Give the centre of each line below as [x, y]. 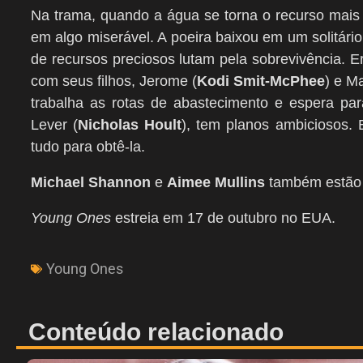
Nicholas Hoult [130, 125]
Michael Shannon [91, 182]
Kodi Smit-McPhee [261, 81]
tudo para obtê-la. [88, 147]
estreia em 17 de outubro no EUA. [223, 218]
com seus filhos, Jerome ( [114, 81]
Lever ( [55, 125]
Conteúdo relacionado [156, 332]
